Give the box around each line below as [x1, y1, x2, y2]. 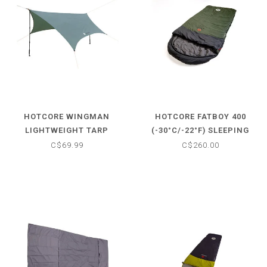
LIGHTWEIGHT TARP [25, 125, 108, 135]
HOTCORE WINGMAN [24, 111, 110, 121]
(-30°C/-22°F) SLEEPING [151, 125, 249, 135]
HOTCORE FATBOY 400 [154, 111, 246, 121]
